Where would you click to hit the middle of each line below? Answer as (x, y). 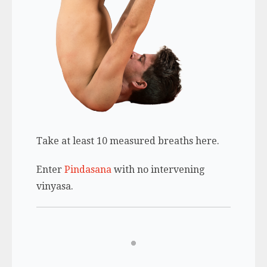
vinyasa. (55, 186)
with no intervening (158, 169)
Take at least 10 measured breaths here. (128, 141)
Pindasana (88, 169)
